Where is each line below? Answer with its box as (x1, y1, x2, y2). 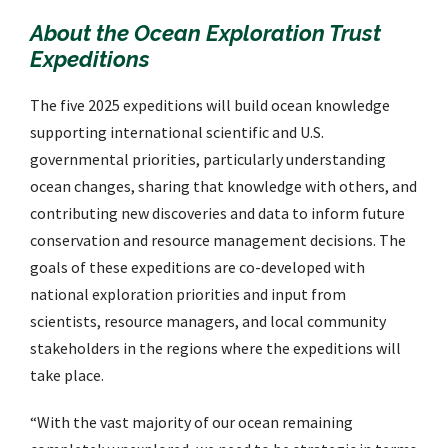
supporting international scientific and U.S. (30, 122, 324, 143)
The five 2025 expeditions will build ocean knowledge (30, 95, 390, 116)
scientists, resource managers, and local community (30, 311, 386, 332)
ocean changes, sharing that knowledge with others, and (30, 176, 417, 197)
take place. (30, 365, 107, 386)
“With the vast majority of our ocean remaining (30, 412, 353, 433)
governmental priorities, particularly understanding (30, 149, 386, 170)
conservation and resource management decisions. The (30, 230, 406, 251)
